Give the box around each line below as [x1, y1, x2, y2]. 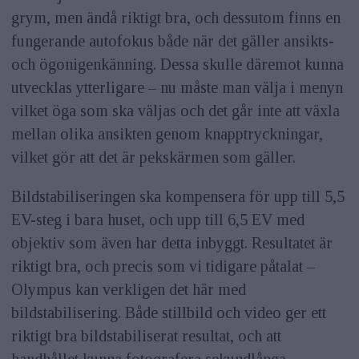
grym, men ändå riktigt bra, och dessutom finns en [10, 9, 341, 26]
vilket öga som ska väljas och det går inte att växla [10, 102, 340, 119]
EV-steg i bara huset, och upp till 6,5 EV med [10, 210, 305, 228]
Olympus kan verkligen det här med [10, 280, 246, 298]
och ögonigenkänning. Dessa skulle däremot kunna [10, 55, 344, 73]
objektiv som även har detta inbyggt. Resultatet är [10, 233, 333, 252]
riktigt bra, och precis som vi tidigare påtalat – [10, 256, 315, 275]
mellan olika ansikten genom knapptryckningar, [10, 125, 323, 143]
